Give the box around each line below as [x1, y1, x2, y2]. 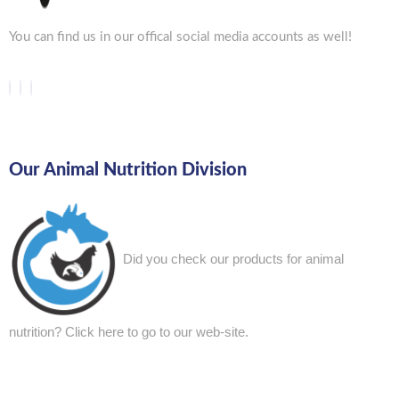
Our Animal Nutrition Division [9, 161, 247, 179]
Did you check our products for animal [123, 250, 344, 266]
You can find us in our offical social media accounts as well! [9, 30, 352, 44]
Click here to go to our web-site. [65, 324, 248, 339]
